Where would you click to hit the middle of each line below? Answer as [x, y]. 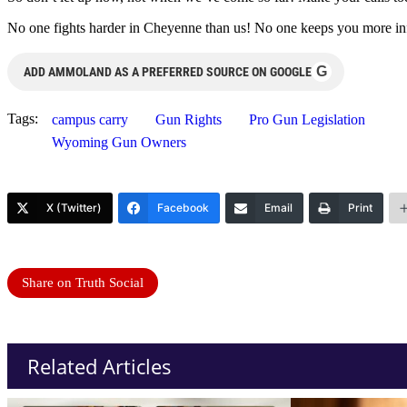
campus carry [90, 120]
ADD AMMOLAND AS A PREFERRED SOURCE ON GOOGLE [168, 72]
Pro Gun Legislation [307, 120]
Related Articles [99, 367]
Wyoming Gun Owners [119, 143]
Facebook [183, 208]
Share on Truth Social [83, 283]
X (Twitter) [74, 208]
